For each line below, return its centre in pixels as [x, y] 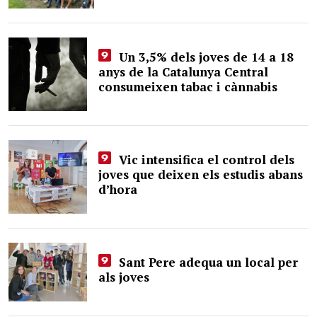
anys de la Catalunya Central [184, 72]
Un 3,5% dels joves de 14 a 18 [204, 57]
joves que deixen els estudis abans [201, 175]
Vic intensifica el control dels [204, 160]
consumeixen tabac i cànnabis [188, 87]
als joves [124, 277]
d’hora [118, 190]
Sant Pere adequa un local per [206, 263]
